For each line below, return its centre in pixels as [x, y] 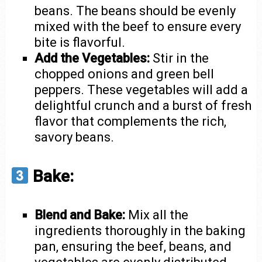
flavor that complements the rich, [131, 121]
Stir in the [180, 58]
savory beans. [75, 137]
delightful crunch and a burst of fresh [143, 105]
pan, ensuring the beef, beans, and [133, 247]
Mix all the [157, 215]
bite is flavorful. [80, 42]
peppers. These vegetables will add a [142, 89]
